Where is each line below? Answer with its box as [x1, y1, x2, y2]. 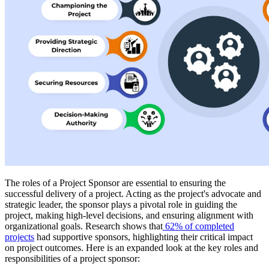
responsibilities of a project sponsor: [5, 253, 140, 264]
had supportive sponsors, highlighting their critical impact [34, 231, 253, 242]
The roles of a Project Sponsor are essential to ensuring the [5, 177, 226, 188]
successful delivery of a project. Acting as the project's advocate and [5, 188, 261, 199]
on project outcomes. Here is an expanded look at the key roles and [5, 242, 258, 253]
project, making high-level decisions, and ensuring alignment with [5, 210, 253, 220]
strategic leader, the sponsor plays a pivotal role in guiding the [5, 199, 237, 210]
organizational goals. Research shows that [5, 220, 163, 231]
